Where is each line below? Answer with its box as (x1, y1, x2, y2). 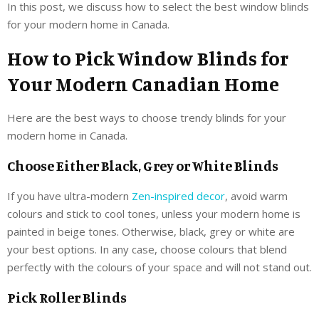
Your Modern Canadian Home (7, 71, 279, 96)
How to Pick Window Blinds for (7, 46, 288, 70)
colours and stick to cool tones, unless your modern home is (7, 206, 300, 221)
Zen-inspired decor (132, 188, 225, 203)
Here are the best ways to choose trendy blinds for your (7, 110, 286, 125)
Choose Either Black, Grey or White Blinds (7, 156, 278, 174)
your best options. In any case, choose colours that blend (7, 241, 287, 256)
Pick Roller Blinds (7, 288, 127, 306)
